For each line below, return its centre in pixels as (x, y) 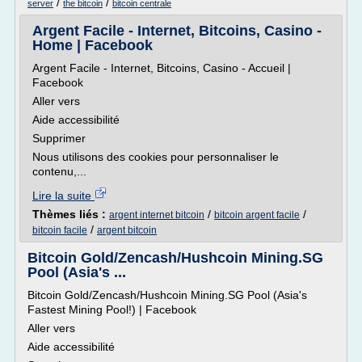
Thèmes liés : (71, 214)
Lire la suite (63, 196)
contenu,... (59, 171)
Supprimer (59, 138)
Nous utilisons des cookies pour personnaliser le (156, 157)
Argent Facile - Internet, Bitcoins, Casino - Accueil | (162, 68)
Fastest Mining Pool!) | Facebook (112, 309)
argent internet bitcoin (157, 215)
